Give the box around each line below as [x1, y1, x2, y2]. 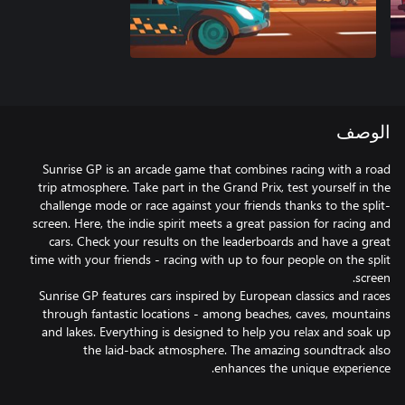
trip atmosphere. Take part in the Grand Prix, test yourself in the [38, 178, 391, 195]
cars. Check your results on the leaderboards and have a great [49, 232, 391, 250]
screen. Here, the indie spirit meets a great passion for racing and [33, 214, 391, 231]
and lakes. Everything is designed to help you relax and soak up [42, 323, 391, 340]
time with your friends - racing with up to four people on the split [30, 250, 391, 268]
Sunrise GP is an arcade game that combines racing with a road [42, 160, 391, 177]
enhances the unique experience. [214, 359, 391, 376]
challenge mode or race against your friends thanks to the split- [40, 196, 391, 213]
